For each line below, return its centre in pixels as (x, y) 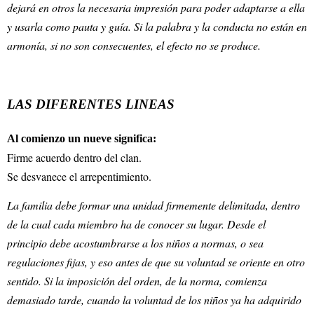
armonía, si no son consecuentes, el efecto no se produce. (134, 46)
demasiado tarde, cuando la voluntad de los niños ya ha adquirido (154, 299)
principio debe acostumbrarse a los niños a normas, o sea (135, 243)
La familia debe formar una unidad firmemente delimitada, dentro (153, 205)
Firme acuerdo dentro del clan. (74, 158)
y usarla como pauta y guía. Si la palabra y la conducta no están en (157, 27)
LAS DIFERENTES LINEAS (91, 104)
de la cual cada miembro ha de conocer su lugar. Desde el (136, 224)
